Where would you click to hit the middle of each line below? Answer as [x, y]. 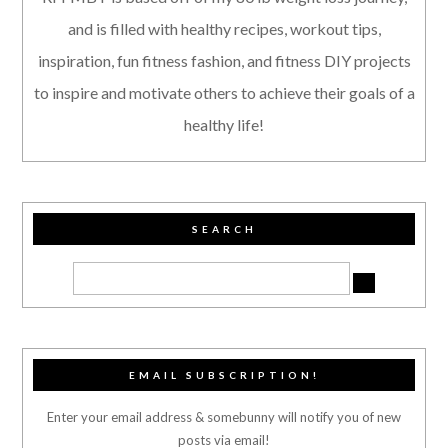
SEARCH [224, 228]
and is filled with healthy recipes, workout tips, [224, 28]
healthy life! [224, 124]
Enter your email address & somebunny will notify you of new [224, 416]
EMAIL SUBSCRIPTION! [224, 374]
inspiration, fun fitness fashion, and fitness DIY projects [224, 60]
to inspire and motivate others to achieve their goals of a [224, 92]
